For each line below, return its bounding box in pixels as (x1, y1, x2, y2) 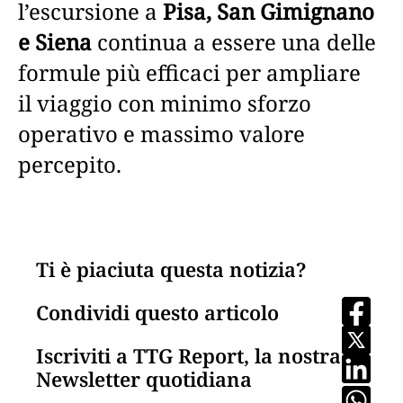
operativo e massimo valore (18, 118, 305, 148)
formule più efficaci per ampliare (18, 57, 361, 87)
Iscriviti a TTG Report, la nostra (36, 341, 341, 369)
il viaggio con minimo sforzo (18, 87, 311, 118)
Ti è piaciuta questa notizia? (36, 255, 306, 282)
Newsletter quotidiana (36, 364, 252, 392)
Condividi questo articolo (36, 298, 279, 326)
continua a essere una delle (92, 26, 376, 57)
